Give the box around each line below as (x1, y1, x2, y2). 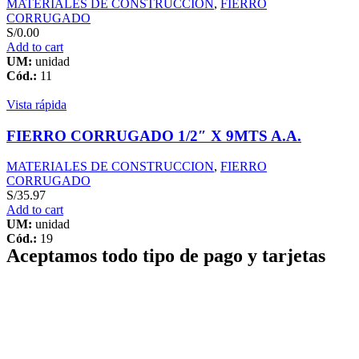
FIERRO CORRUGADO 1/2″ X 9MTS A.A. (6, 127, 301, 144)
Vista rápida (6, 97, 67, 111)
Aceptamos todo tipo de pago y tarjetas (6, 245, 325, 267)
